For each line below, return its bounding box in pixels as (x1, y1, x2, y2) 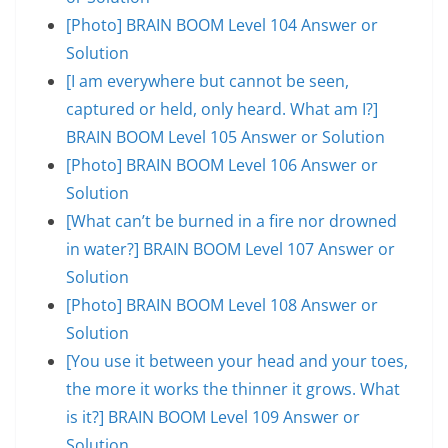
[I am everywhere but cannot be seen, (66, 69, 349, 92)
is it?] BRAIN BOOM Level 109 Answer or (66, 405, 360, 428)
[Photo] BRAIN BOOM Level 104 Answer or (66, 13, 378, 36)
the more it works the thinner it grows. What (66, 377, 400, 400)
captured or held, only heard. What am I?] (66, 97, 378, 120)
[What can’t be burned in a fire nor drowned (66, 209, 397, 232)
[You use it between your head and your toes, (66, 349, 408, 372)
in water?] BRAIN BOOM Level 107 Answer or (66, 237, 395, 260)
